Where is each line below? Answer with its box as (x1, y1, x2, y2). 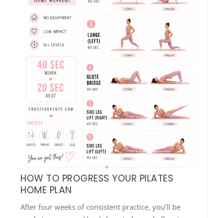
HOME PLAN (20, 183, 72, 197)
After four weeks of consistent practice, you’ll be (20, 201, 181, 212)
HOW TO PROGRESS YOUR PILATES (20, 171, 174, 185)
